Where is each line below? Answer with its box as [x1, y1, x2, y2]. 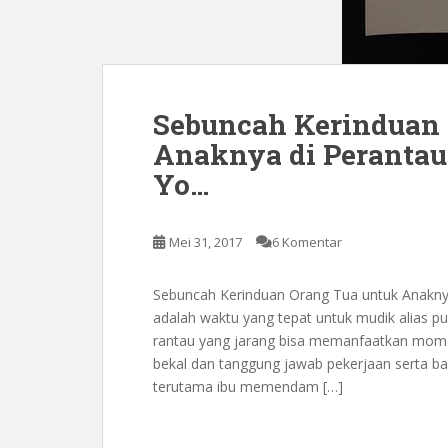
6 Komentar [272, 233, 342, 251]
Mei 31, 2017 [169, 233, 242, 251]
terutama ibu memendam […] [153, 377, 343, 396]
